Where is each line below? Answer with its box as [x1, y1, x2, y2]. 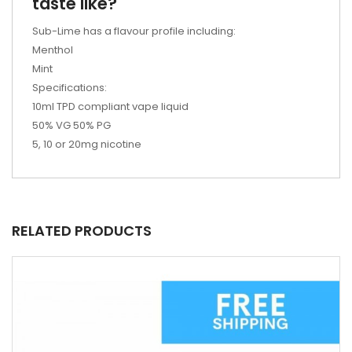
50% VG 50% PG [32, 118, 111, 133]
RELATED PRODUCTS [12, 221, 152, 240]
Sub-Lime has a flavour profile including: [32, 24, 236, 38]
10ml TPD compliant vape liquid [32, 99, 189, 114]
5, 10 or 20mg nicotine [32, 137, 141, 152]
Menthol [32, 42, 73, 57]
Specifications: [32, 80, 107, 95]
